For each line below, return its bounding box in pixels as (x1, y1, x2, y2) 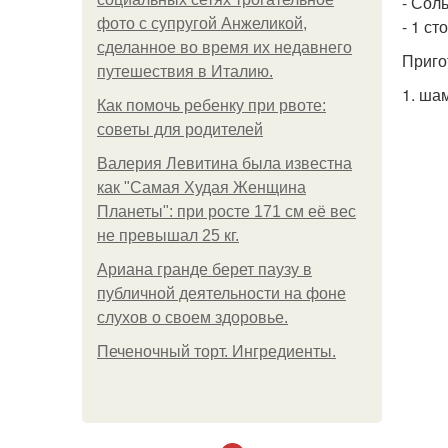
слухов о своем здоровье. (97, 309, 288, 326)
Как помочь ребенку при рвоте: (97, 97, 326, 114)
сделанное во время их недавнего (97, 39, 352, 56)
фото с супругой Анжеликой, (97, 15, 307, 32)
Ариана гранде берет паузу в (97, 261, 312, 278)
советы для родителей (97, 121, 263, 138)
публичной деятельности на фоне (97, 285, 346, 302)
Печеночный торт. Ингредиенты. (97, 343, 336, 360)
